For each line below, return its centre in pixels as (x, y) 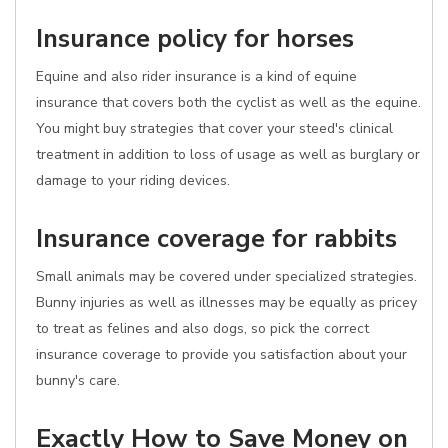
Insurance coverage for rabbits (216, 238)
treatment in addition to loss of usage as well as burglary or (228, 154)
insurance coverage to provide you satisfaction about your (221, 354)
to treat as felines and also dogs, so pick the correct (202, 328)
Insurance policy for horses (195, 38)
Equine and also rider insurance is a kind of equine (196, 76)
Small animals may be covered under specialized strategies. (226, 276)
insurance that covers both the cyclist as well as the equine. (228, 102)
